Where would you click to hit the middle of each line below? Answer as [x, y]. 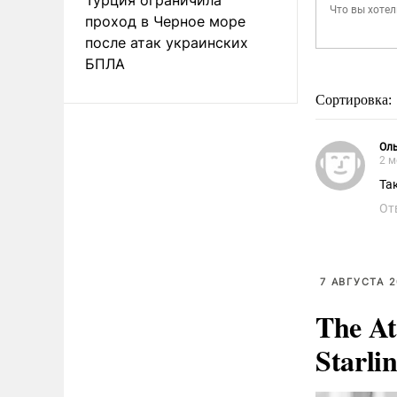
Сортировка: [355, 100]
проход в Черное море [165, 21]
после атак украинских [167, 42]
